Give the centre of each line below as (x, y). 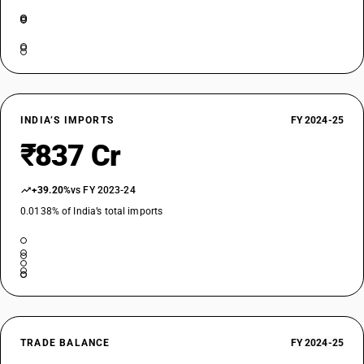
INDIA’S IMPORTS (67, 120)
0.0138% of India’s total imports (92, 211)
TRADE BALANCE (65, 343)
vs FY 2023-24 (103, 190)
